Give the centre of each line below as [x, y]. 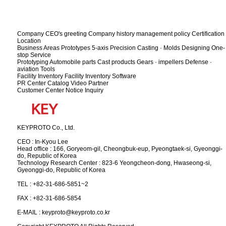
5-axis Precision [114, 48]
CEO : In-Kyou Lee [43, 142]
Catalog [58, 83]
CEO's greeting [66, 34]
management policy [163, 34]
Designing [196, 48]
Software [124, 76]
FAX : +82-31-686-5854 [49, 198]
